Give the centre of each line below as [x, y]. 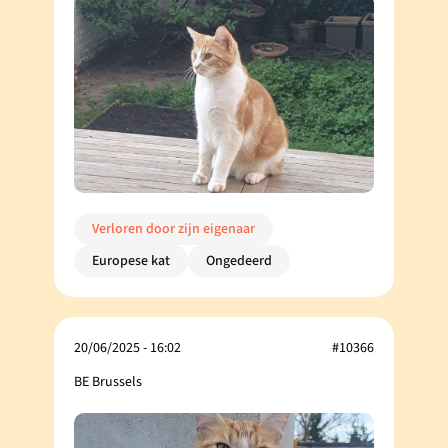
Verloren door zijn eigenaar [173, 228]
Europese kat [131, 260]
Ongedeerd [239, 260]
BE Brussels [108, 381]
